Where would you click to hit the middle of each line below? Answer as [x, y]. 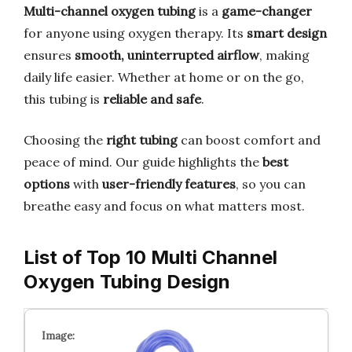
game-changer [267, 11]
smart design [287, 33]
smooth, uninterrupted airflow [167, 55]
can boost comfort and [249, 140]
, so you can [271, 184]
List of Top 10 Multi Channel [150, 257]
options [47, 184]
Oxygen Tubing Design [127, 282]
